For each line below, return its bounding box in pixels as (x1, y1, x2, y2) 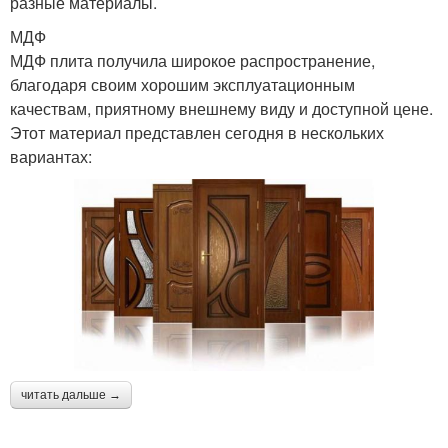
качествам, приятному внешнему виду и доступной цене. (10, 97, 433, 120)
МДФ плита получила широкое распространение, (10, 49, 375, 72)
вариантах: (10, 145, 92, 168)
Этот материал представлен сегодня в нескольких (10, 121, 384, 144)
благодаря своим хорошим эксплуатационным (10, 73, 355, 96)
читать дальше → (21, 388, 121, 402)
